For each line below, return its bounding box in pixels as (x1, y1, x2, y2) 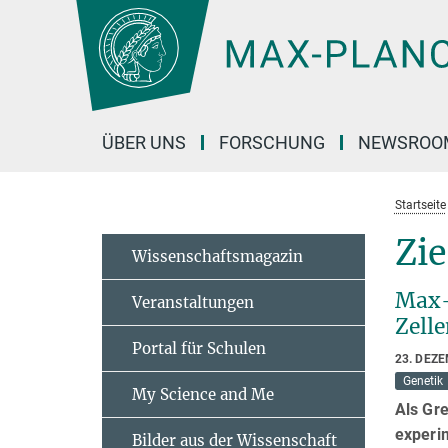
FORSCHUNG (219, 132, 325, 153)
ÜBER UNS (102, 132, 186, 153)
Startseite (394, 198, 446, 212)
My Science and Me (132, 385, 274, 404)
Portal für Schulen (132, 339, 266, 358)
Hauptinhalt (5, 9, 88, 28)
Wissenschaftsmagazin (132, 247, 303, 266)
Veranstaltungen (132, 293, 254, 312)
